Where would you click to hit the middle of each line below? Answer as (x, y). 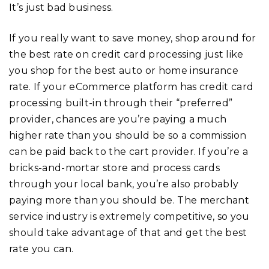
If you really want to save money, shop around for (133, 38)
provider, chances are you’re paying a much (118, 119)
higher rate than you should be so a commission (128, 135)
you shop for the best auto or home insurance (124, 70)
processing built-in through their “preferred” (121, 103)
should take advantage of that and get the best (128, 232)
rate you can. (41, 249)
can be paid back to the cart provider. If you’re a (129, 151)
